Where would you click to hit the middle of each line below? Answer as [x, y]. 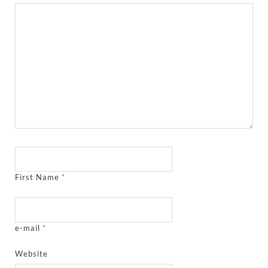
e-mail [29, 228]
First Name [39, 177]
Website [32, 254]
